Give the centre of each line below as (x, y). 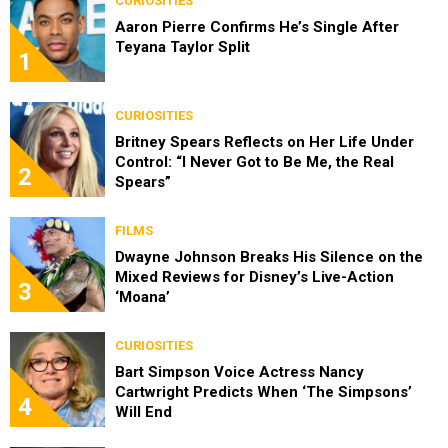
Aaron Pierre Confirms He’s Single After (257, 26)
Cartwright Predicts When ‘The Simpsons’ (263, 391)
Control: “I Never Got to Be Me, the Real (254, 161)
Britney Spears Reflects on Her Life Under (264, 141)
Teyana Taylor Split (182, 46)
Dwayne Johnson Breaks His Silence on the (269, 256)
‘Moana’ (142, 296)
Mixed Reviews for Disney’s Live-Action (254, 276)
